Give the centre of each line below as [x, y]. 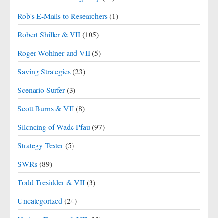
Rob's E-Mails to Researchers [63, 16]
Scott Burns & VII [46, 108]
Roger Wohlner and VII [54, 53]
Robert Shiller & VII [49, 34]
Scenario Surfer [41, 90]
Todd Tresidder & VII [51, 182]
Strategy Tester [40, 145]
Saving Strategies [44, 71]
